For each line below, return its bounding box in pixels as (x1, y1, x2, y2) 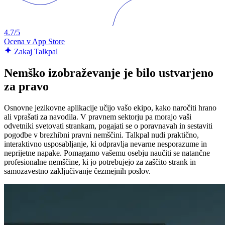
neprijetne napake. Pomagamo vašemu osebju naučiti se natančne (4, 149, 210, 158)
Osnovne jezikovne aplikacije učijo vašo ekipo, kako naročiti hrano (4, 103, 216, 113)
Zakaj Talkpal (12, 47, 58, 56)
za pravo (4, 80, 49, 93)
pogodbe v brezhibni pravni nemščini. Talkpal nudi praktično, (4, 131, 199, 140)
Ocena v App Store (4, 37, 65, 46)
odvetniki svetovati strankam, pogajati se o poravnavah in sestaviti (4, 122, 212, 131)
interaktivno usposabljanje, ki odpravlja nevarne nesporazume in (4, 140, 207, 149)
